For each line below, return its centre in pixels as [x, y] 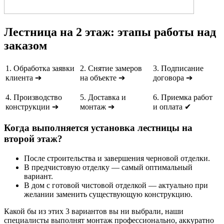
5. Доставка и [103, 97]
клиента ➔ [23, 78]
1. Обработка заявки [40, 68]
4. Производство [34, 97]
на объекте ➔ [102, 78]
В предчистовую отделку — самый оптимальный [108, 167]
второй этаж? [33, 139]
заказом [25, 46]
